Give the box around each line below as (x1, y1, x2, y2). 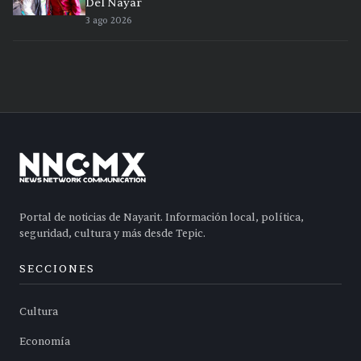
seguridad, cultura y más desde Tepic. (19, 227, 205, 241)
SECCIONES (19, 263, 95, 276)
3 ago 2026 (85, 15, 132, 27)
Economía (19, 335, 70, 349)
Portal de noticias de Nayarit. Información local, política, (19, 211, 304, 225)
